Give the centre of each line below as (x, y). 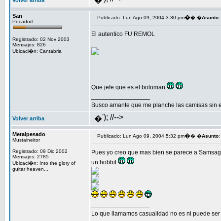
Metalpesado (29, 134)
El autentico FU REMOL (124, 34)
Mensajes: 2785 (31, 157)
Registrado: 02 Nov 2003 (41, 39)
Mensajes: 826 (29, 45)
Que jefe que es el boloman (129, 87)
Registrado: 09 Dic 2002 (40, 151)
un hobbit (105, 162)
